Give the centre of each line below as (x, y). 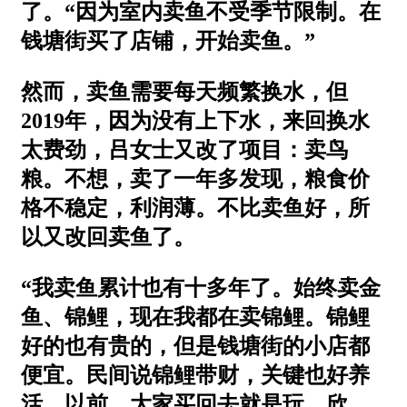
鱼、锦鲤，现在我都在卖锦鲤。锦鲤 (195, 317)
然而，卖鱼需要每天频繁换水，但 (184, 91)
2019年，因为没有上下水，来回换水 (195, 120)
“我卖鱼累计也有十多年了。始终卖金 (201, 288)
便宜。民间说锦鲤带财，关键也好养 (195, 375)
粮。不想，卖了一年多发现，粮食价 (195, 179)
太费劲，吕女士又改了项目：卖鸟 (184, 149)
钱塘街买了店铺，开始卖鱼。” (168, 40)
